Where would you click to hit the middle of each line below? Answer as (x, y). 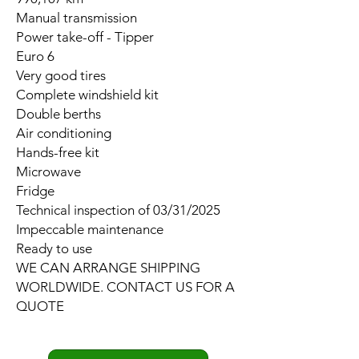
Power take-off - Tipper (85, 37)
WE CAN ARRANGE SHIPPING (108, 268)
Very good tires (61, 76)
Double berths (58, 114)
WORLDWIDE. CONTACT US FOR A (125, 287)
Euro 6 (35, 56)
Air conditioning (64, 133)
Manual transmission (77, 18)
